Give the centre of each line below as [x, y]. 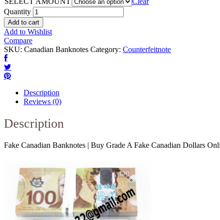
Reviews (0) [42, 102]
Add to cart [24, 23]
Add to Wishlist [28, 32]
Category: [107, 50]
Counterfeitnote [147, 50]
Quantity [17, 12]
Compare [18, 41]
